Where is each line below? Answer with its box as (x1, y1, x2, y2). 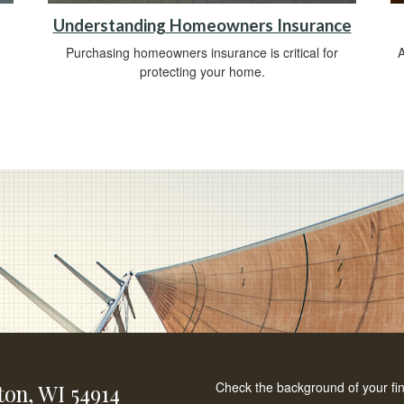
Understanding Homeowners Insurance (52, 14, 352, 35)
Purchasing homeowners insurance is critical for (66, 42, 338, 61)
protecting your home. (139, 61, 265, 80)
